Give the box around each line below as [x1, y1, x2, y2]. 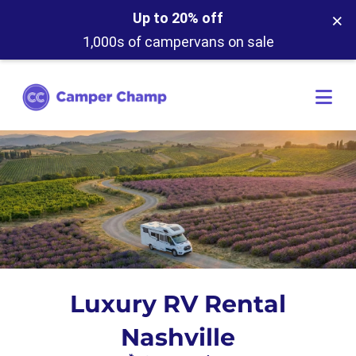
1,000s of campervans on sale [82, 33, 274, 50]
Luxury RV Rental [70, 289, 286, 319]
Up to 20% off [133, 10, 223, 26]
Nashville [121, 323, 235, 352]
